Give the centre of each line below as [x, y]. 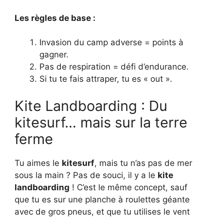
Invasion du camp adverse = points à [111, 43]
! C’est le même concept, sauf [128, 187]
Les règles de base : [55, 18]
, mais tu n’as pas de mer [143, 163]
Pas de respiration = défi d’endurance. [114, 67]
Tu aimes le [38, 163]
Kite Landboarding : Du [91, 106]
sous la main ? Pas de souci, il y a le [86, 175]
